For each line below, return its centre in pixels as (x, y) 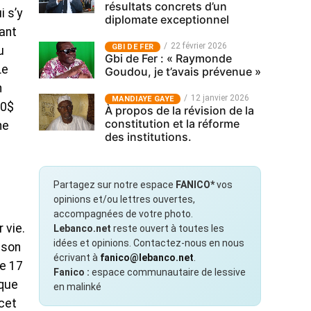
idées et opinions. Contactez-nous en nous (149, 243)
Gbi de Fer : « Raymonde (168, 58)
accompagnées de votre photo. (123, 214)
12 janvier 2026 (220, 98)
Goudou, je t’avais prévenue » (183, 72)
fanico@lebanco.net (147, 258)
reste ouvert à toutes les (168, 228)
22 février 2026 (199, 46)
